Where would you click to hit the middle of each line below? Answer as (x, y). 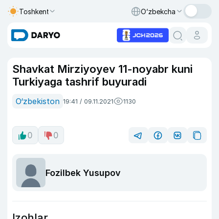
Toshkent (34, 11)
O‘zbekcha (158, 11)
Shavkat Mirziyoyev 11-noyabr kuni (102, 69)
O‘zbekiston (38, 101)
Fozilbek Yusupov (83, 173)
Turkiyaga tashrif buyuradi (79, 82)
